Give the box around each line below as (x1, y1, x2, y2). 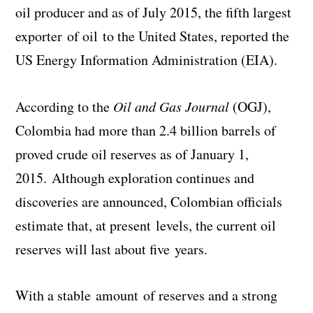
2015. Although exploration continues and (15, 168, 255, 188)
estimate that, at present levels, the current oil (15, 216, 277, 235)
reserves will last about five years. (15, 240, 208, 259)
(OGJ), (233, 97, 272, 117)
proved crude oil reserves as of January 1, (15, 145, 249, 164)
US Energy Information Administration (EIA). (15, 50, 278, 70)
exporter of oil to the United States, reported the (15, 27, 290, 46)
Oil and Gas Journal (113, 97, 233, 116)
